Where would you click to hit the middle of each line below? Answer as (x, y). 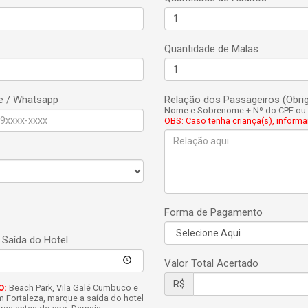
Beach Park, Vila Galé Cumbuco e (72, 288)
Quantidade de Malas (211, 49)
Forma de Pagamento (213, 212)
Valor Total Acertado (211, 263)
